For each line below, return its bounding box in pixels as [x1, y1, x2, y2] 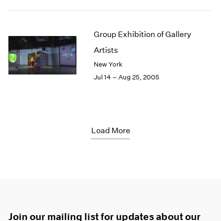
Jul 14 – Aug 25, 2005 [93, 73, 159, 82]
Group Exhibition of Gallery [93, 30, 191, 39]
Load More [91, 126, 130, 136]
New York [93, 60, 122, 69]
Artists [93, 45, 118, 55]
